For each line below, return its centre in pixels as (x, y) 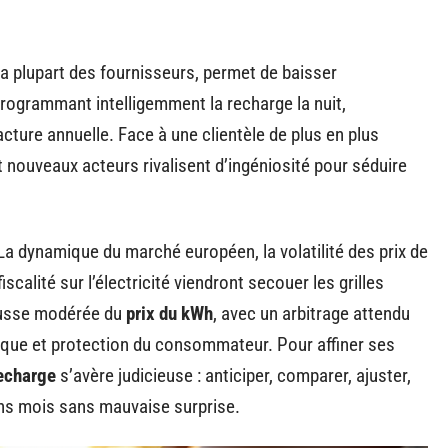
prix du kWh (169, 313)
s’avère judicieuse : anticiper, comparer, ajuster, (233, 375)
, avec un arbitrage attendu (311, 313)
